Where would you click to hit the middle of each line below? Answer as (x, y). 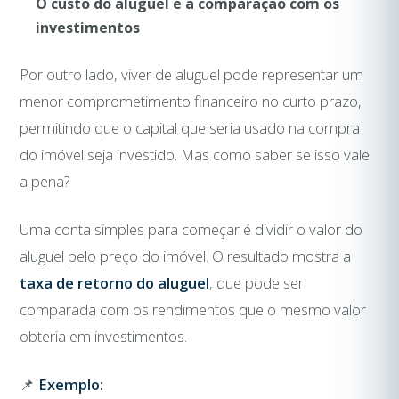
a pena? (45, 181)
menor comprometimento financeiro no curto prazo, (191, 101)
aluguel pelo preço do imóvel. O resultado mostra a (186, 256)
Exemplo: (71, 384)
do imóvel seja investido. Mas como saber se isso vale (195, 154)
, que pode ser (257, 282)
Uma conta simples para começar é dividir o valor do (191, 229)
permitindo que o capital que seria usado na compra (190, 127)
